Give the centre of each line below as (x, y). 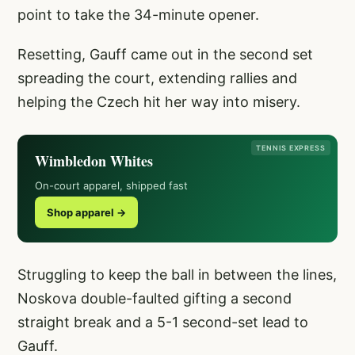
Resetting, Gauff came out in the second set (165, 54)
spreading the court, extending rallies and (157, 78)
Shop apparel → (86, 212)
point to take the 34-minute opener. (138, 14)
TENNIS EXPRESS (291, 147)
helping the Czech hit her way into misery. (159, 101)
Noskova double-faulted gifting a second (155, 298)
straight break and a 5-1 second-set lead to (163, 322)
